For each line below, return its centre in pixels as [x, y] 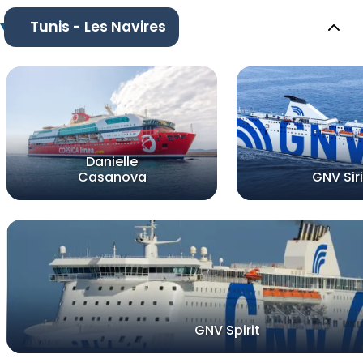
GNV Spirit [227, 331]
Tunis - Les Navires [98, 27]
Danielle [112, 162]
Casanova [112, 177]
